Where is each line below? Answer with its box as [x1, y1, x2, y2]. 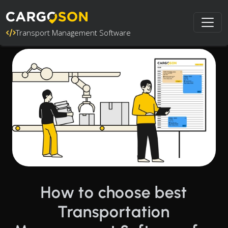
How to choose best [40, 182, 188, 202]
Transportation [58, 202, 170, 221]
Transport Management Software [16, 27, 131, 38]
